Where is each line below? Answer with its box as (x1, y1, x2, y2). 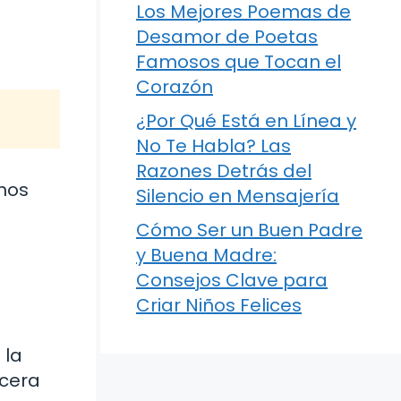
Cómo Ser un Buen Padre (136, 218, 363, 243)
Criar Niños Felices (136, 293, 302, 318)
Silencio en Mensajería (136, 183, 339, 209)
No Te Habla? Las (136, 133, 291, 158)
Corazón (136, 74, 213, 99)
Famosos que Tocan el (136, 49, 341, 74)
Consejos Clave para (136, 268, 328, 293)
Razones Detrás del (136, 158, 311, 183)
